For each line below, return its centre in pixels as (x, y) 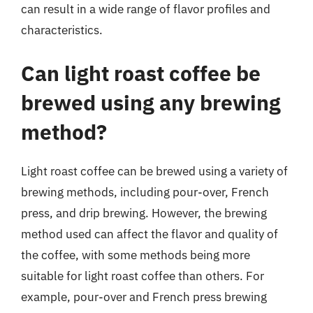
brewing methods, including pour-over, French (145, 192)
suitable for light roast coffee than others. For (143, 276)
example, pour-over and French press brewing (144, 297)
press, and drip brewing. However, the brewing (144, 213)
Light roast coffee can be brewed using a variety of (154, 171)
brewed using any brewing (151, 102)
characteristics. (62, 30)
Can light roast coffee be (141, 73)
